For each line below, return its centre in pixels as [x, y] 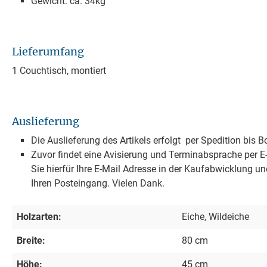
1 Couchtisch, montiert [59, 70]
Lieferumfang [48, 51]
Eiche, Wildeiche [215, 216]
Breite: [31, 240]
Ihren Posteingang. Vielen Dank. [98, 183]
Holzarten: [39, 216]
